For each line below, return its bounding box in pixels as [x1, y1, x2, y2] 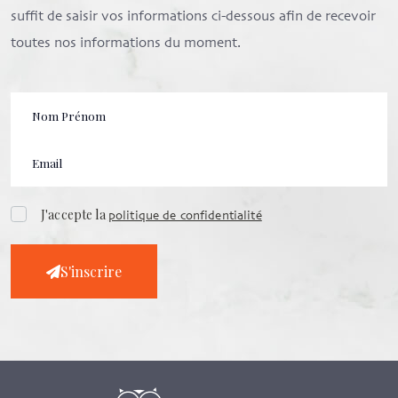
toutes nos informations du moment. [11, 34, 241, 54]
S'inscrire [60, 262, 122, 282]
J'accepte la [41, 206, 108, 224]
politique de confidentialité [107, 208, 262, 226]
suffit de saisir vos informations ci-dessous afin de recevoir [11, 7, 376, 28]
